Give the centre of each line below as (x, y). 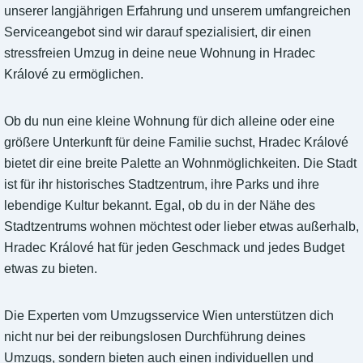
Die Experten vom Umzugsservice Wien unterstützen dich (169, 316)
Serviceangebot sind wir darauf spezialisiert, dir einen (158, 32)
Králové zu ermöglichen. (74, 75)
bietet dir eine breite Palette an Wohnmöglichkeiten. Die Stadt (180, 164)
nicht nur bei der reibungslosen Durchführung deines (155, 337)
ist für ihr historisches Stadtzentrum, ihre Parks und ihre (162, 185)
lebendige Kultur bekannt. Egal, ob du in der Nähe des (160, 206)
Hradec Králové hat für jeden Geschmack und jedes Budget (174, 248)
